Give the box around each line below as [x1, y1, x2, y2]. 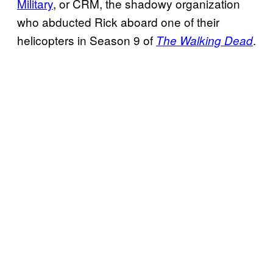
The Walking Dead [156, 32, 253, 48]
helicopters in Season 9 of [17, 31, 156, 48]
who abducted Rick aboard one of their [17, 13, 219, 30]
